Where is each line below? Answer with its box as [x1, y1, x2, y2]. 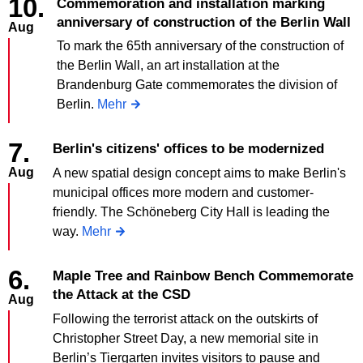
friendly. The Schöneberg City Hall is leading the [53, 205, 330, 220]
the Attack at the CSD [53, 287, 190, 303]
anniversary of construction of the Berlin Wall [57, 14, 351, 30]
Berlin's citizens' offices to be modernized [62, 141, 324, 157]
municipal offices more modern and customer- [53, 186, 314, 200]
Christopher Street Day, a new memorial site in [53, 331, 318, 345]
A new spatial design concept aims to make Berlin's [53, 166, 346, 181]
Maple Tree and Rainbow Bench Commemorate [53, 268, 64, 284]
